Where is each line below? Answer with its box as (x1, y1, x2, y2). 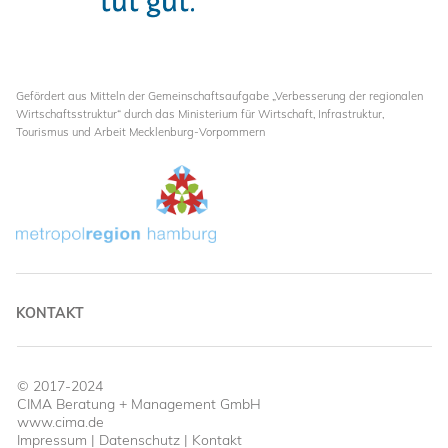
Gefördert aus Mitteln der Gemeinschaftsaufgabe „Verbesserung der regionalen (16, 89, 423, 104)
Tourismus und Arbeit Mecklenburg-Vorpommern (16, 125, 265, 140)
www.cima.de (17, 412, 104, 431)
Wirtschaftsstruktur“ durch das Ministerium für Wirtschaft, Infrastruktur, (16, 107, 384, 122)
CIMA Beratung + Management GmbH (17, 394, 261, 413)
